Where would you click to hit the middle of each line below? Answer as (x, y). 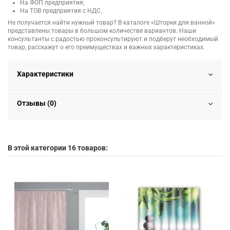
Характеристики (45, 74)
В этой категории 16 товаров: (58, 148)
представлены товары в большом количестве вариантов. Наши (102, 31)
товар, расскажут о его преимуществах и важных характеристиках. (106, 47)
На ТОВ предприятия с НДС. (61, 11)
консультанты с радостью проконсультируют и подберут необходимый (113, 39)
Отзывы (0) (37, 103)
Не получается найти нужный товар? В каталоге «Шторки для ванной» (111, 23)
